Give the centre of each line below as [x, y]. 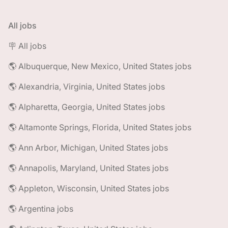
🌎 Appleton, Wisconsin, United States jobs [89, 188]
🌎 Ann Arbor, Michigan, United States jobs [88, 148]
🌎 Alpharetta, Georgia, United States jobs [87, 107]
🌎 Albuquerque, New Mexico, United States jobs [100, 66]
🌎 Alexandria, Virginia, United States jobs [87, 87]
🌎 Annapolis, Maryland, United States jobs [88, 168]
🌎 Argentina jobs [41, 209]
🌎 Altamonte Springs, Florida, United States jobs [100, 127]
